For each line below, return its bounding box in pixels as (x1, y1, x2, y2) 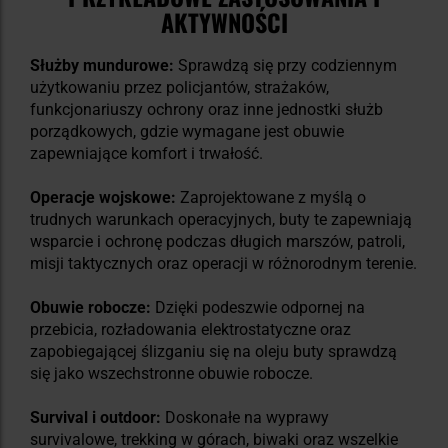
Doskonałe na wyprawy (161, 407, 329, 427)
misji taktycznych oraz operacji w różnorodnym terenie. (30, 253, 417, 273)
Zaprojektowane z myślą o (176, 187, 366, 207)
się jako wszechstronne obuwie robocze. (30, 363, 313, 383)
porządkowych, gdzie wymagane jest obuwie (30, 121, 344, 141)
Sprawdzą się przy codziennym (174, 55, 397, 75)
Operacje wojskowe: (30, 187, 176, 207)
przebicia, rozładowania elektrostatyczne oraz (30, 319, 351, 339)
